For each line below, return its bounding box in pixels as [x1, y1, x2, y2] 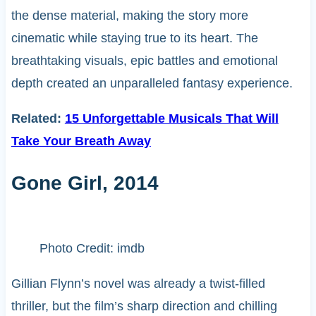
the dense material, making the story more [11, 8, 248, 23]
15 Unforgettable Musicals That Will [64, 111, 279, 126]
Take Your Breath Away [11, 133, 151, 148]
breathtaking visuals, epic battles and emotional [11, 53, 278, 68]
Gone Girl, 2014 [11, 171, 159, 194]
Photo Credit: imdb [39, 241, 145, 256]
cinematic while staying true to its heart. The [11, 30, 258, 45]
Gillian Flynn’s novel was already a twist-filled [11, 276, 265, 291]
